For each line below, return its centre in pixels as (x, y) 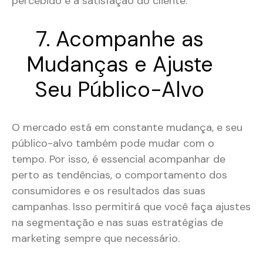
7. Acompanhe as (119, 39)
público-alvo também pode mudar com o (113, 144)
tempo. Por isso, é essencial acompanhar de (119, 159)
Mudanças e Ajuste (119, 65)
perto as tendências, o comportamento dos (119, 175)
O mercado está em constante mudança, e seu (127, 128)
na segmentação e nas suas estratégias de (117, 223)
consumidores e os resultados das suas (109, 191)
